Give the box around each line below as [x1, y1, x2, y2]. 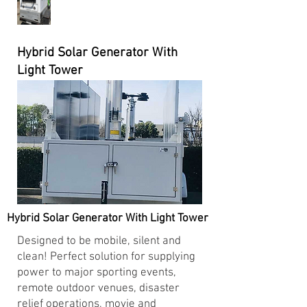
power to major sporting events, [17, 266, 176, 280]
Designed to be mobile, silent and [17, 234, 181, 248]
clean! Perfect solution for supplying [17, 250, 195, 264]
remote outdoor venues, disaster [17, 282, 180, 295]
